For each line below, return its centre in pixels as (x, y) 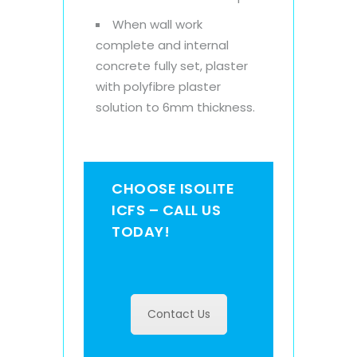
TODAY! (141, 231)
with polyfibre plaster (158, 86)
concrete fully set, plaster (172, 65)
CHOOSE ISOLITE (173, 188)
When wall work (157, 24)
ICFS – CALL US (166, 210)
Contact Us (178, 314)
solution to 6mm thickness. (175, 107)
